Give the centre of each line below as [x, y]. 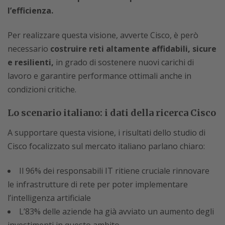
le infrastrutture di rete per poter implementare [98, 184]
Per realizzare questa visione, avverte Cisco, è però [103, 35]
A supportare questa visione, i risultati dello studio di [106, 132]
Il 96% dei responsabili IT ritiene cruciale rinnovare [114, 171]
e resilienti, [31, 62]
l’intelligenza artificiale [49, 198]
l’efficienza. [30, 10]
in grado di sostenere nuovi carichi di [124, 62]
